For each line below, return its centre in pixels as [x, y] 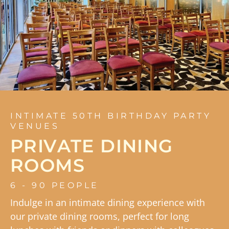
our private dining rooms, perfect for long [100, 216]
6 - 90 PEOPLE [55, 186]
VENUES [35, 126]
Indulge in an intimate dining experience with [108, 203]
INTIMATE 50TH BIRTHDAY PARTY [111, 116]
